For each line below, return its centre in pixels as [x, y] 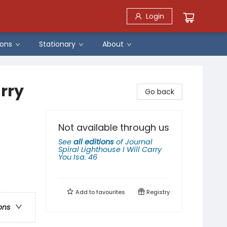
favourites [111, 192]
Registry [157, 192]
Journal [139, 142]
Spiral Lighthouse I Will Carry [110, 149]
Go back [160, 92]
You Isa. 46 [78, 157]
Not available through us [114, 127]
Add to [85, 192]
